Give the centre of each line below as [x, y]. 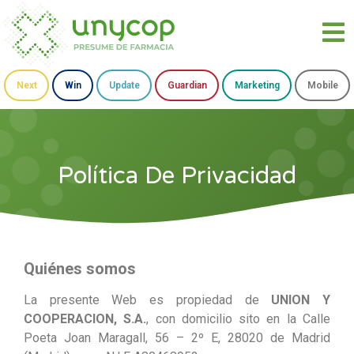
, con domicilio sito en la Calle [239, 319]
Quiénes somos [80, 269]
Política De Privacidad [177, 176]
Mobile [322, 86]
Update [124, 86]
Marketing [257, 86]
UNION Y [301, 300]
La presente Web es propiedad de [148, 300]
